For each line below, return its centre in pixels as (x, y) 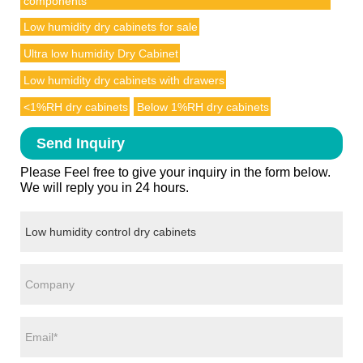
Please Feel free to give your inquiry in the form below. (175, 173)
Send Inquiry (81, 144)
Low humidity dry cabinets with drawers (124, 81)
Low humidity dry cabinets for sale (110, 27)
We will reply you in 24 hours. (105, 188)
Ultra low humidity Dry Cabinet (100, 54)
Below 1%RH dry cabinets (203, 107)
